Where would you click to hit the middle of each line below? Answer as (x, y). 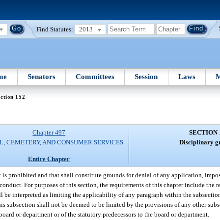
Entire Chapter (49, 159)
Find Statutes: (55, 29)
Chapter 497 (49, 133)
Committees (95, 76)
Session (146, 76)
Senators (41, 76)
